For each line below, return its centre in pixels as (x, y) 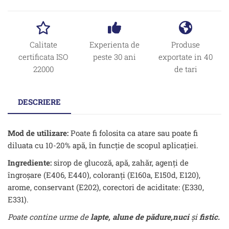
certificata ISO (43, 57)
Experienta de (114, 44)
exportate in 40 (186, 57)
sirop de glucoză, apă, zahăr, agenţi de (121, 163)
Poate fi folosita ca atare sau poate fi (134, 133)
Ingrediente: (31, 163)
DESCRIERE (39, 102)
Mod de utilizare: (39, 133)
